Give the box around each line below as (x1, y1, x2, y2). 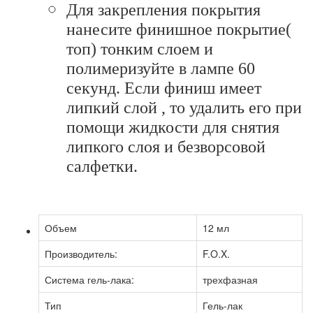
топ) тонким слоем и (66, 39, 213, 58)
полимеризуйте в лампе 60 (66, 59, 255, 78)
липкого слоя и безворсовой (66, 137, 265, 156)
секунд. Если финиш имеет (66, 78, 261, 97)
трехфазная (203, 272, 258, 286)
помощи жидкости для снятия (66, 117, 279, 136)
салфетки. (66, 156, 138, 175)
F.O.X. (203, 246, 230, 261)
